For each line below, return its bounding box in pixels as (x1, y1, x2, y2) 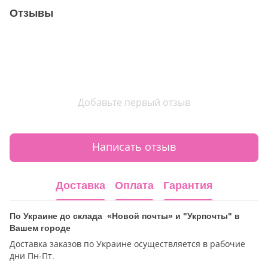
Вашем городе (10, 223, 71, 233)
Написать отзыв (92, 141, 176, 154)
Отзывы (10, 7, 53, 19)
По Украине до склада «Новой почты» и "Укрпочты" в (10, 211, 240, 221)
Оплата (114, 179, 154, 192)
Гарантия (163, 179, 213, 192)
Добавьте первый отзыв (78, 97, 190, 108)
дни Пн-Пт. (10, 251, 54, 261)
